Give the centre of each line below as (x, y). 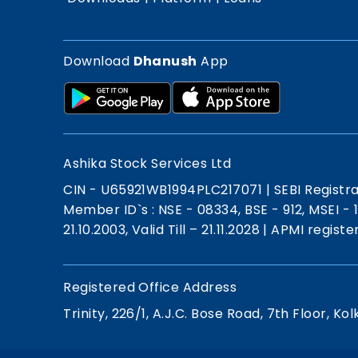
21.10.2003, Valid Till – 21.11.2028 (163, 229)
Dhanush (165, 61)
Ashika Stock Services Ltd (147, 163)
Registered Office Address (150, 287)
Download (98, 61)
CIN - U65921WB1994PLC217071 (165, 189)
